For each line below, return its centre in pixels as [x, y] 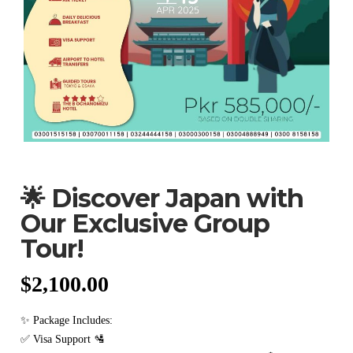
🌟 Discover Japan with [162, 198]
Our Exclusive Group [145, 223]
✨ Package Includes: [67, 320]
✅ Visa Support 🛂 [63, 339]
